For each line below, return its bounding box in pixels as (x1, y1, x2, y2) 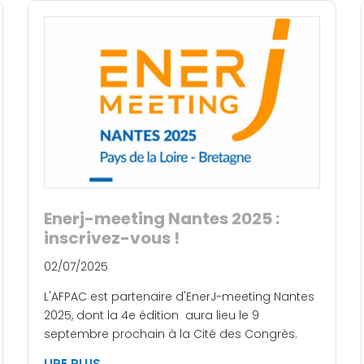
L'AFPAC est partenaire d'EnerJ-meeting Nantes (44, 288, 314, 305)
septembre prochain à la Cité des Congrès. (44, 326, 297, 343)
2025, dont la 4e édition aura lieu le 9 (44, 307, 259, 324)
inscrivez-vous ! (44, 227, 180, 250)
